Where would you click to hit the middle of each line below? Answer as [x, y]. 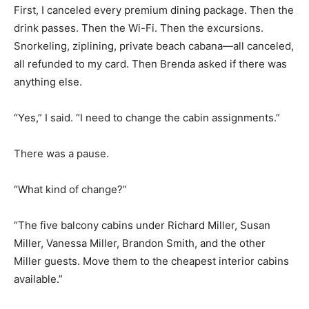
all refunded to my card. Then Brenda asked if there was [150, 63]
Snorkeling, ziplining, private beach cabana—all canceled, [154, 46]
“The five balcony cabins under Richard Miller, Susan [142, 225]
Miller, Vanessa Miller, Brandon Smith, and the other [140, 243]
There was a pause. [61, 153]
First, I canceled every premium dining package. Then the [154, 10]
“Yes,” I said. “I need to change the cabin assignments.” [147, 117]
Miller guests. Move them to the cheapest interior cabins [151, 261]
